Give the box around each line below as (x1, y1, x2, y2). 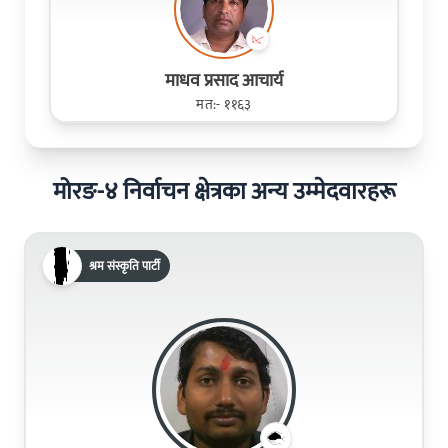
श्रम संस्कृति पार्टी (89, 255, 160, 276)
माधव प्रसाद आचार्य (165, 65, 283, 96)
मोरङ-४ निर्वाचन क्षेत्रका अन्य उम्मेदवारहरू (52, 171, 396, 212)
